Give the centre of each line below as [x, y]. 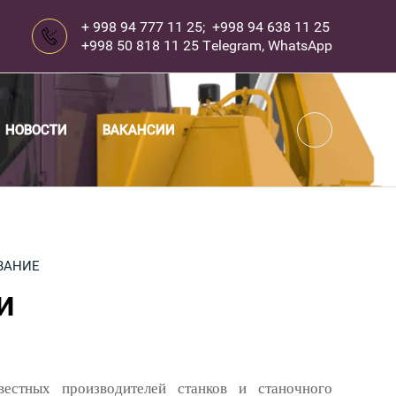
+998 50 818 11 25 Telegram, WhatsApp [207, 46]
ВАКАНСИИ [139, 130]
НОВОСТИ [36, 130]
